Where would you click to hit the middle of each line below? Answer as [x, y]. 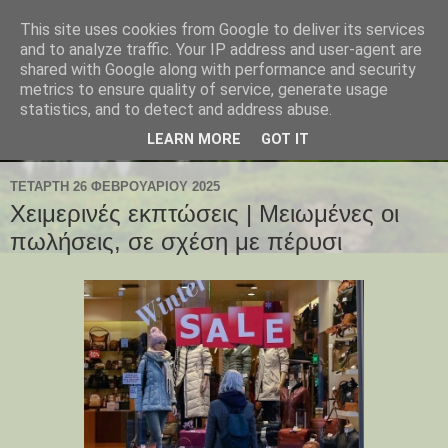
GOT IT [285, 140]
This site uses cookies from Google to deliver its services [222, 29]
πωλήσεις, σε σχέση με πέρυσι [176, 242]
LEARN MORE [194, 140]
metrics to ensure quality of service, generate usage [204, 89]
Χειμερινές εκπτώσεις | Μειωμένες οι [204, 214]
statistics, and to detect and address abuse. [176, 109]
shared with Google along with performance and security [218, 69]
